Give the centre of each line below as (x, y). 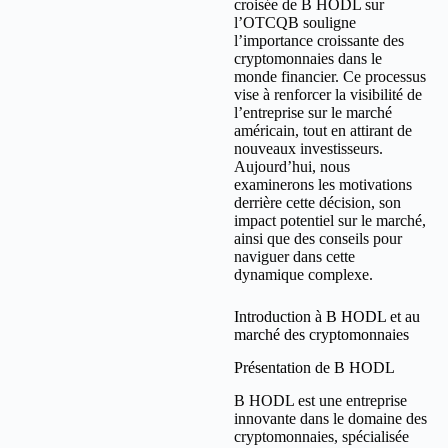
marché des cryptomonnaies (321, 335)
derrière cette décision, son (317, 203)
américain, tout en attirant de (323, 131)
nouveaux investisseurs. (308, 149)
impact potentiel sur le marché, (330, 221)
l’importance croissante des (319, 41)
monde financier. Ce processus (330, 77)
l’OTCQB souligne (295, 23)
